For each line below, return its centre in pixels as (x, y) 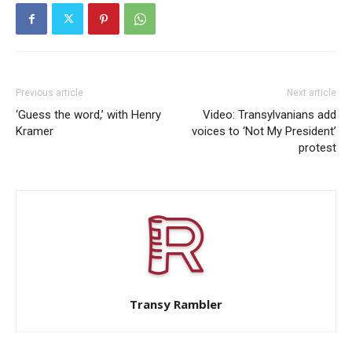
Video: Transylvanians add (269, 115)
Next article (312, 93)
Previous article (49, 93)
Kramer (35, 132)
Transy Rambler (176, 304)
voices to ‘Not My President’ (264, 132)
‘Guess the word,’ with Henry (88, 115)
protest (317, 148)
